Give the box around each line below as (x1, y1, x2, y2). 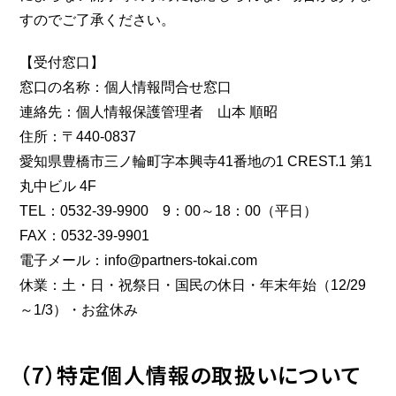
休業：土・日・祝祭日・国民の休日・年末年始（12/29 (19, 278, 367, 293)
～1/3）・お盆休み (19, 302, 139, 317)
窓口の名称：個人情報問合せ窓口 (19, 80, 232, 95)
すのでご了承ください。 (19, 12, 176, 27)
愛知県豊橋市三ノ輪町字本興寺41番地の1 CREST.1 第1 (19, 154, 373, 169)
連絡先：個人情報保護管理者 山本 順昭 (19, 104, 278, 119)
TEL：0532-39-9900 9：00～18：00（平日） (19, 203, 318, 218)
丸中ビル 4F (19, 179, 97, 194)
